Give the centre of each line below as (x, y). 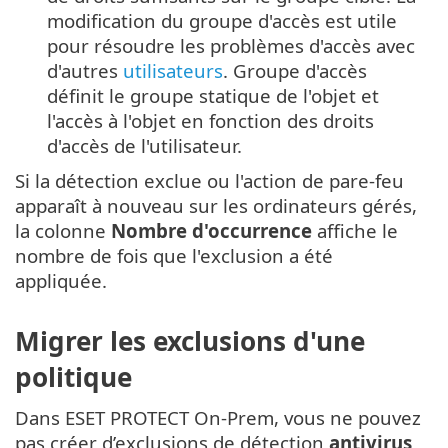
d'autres (85, 70)
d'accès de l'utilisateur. (144, 145)
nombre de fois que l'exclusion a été (174, 255)
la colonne (63, 230)
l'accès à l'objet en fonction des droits (210, 120)
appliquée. (61, 280)
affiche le (355, 230)
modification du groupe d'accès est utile (222, 20)
